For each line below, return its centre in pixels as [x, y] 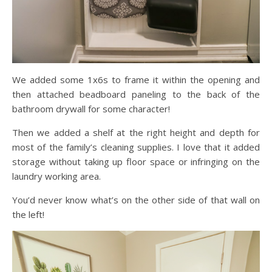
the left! [28, 214]
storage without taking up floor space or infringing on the [136, 161]
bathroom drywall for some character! [91, 108]
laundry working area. [56, 176]
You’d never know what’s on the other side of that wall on [136, 199]
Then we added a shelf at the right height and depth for [136, 132]
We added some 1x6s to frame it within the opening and [136, 79]
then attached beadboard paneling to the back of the [136, 94]
